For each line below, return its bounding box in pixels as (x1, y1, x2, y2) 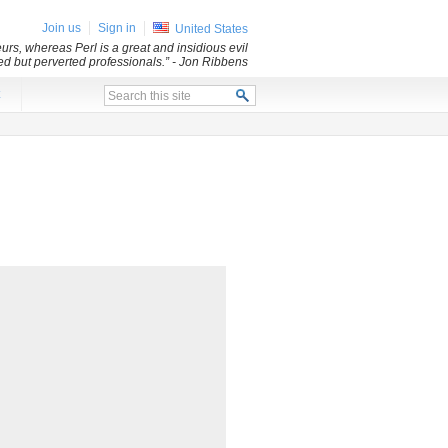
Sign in (98, 21, 136, 35)
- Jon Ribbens (172, 55, 248, 69)
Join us (42, 21, 81, 35)
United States (175, 22, 248, 36)
